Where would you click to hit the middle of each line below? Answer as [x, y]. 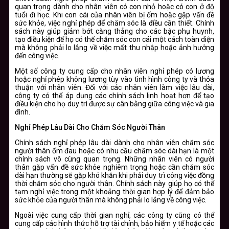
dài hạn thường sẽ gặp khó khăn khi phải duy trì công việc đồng [114, 175]
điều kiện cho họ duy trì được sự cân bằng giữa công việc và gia [114, 104]
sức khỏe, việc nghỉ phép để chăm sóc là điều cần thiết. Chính [114, 23]
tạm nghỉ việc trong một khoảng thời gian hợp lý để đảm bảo [114, 191]
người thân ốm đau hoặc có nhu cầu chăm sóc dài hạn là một [114, 151]
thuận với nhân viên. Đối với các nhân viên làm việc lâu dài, [114, 87]
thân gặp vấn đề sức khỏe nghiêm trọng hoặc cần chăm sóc [114, 167]
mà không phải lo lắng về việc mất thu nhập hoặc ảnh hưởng [114, 47]
